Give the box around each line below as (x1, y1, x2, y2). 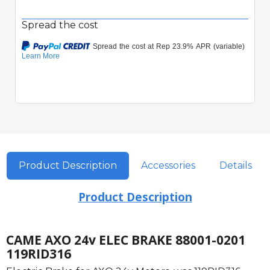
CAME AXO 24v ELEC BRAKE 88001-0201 (6, 231, 245, 248)
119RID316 (6, 245, 71, 262)
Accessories (140, 159, 195, 171)
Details (219, 159, 252, 171)
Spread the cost (22, 19, 98, 31)
